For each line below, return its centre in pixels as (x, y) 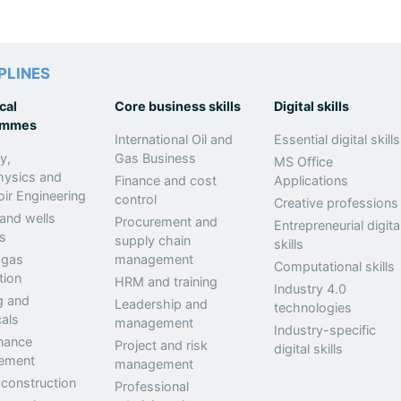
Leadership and (162, 304)
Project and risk (162, 345)
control (136, 199)
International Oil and (174, 139)
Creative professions (337, 203)
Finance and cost (166, 180)
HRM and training (166, 282)
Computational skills (335, 266)
